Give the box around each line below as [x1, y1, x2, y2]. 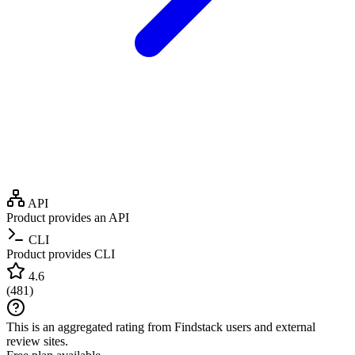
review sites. [6, 334, 68, 348]
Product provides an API [6, 210, 129, 224]
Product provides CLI [6, 246, 115, 261]
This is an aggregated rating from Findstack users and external [6, 319, 315, 334]
